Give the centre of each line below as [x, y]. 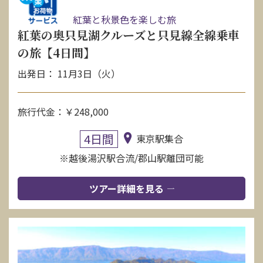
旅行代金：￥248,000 [63, 112]
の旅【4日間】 [56, 53]
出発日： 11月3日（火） [69, 74]
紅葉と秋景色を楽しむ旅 [123, 20]
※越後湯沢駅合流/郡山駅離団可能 [131, 158]
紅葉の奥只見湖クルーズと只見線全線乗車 [129, 35]
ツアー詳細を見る [126, 189]
